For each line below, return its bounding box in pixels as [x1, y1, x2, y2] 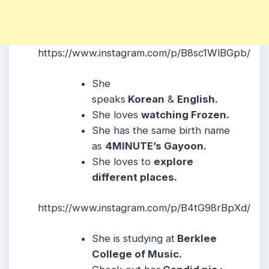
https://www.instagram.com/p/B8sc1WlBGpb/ [38, 46, 250, 59]
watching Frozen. [141, 108, 230, 121]
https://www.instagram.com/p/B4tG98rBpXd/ [38, 202, 250, 214]
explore [154, 155, 194, 168]
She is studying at [92, 232, 175, 245]
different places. [92, 171, 178, 183]
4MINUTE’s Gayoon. [105, 139, 207, 152]
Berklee [175, 232, 217, 245]
